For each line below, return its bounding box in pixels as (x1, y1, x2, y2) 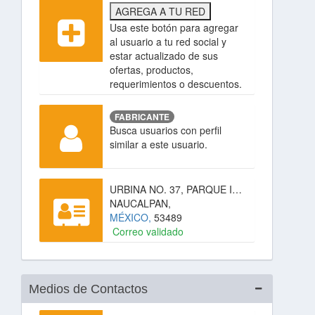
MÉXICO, (110, 210, 154, 224)
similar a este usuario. (110, 137, 207, 152)
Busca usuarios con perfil (110, 123, 221, 138)
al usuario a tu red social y (110, 34, 226, 49)
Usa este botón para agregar (110, 20, 238, 34)
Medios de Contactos (29, 282, 148, 296)
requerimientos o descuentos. (110, 77, 242, 91)
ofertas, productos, (110, 63, 193, 77)
